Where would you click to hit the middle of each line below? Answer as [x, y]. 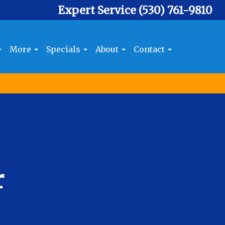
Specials [65, 49]
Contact [150, 49]
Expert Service [98, 10]
